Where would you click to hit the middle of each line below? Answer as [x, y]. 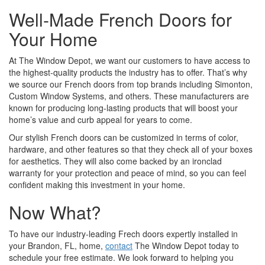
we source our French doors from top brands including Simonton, [131, 84]
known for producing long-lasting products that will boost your [123, 108]
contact [119, 245]
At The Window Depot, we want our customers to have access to [130, 60]
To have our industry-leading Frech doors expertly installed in [123, 234]
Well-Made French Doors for [120, 19]
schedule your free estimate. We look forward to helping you [121, 257]
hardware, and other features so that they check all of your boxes [131, 149]
